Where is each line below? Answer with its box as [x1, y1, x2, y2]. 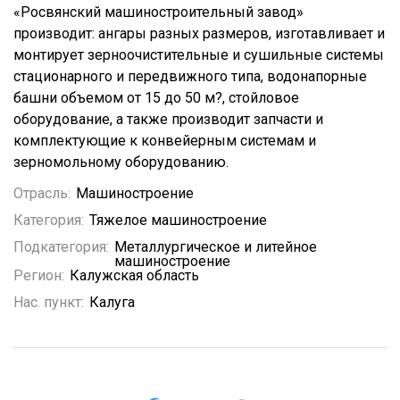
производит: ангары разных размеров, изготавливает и [13, 25, 385, 42]
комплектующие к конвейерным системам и [13, 132, 316, 149]
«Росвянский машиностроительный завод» [13, 4, 304, 21]
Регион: [13, 267, 64, 284]
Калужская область [70, 267, 199, 284]
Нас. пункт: [13, 294, 84, 311]
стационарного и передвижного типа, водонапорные [13, 68, 367, 85]
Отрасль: [13, 185, 71, 202]
